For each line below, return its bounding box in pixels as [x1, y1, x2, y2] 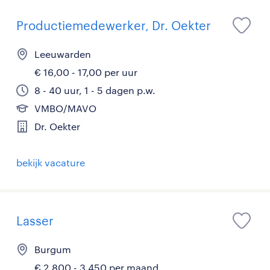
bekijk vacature [16, 157, 85, 168]
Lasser [16, 213, 54, 228]
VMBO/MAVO [34, 102, 96, 114]
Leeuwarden [34, 48, 91, 60]
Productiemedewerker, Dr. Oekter [16, 18, 211, 33]
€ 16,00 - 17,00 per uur [34, 66, 137, 78]
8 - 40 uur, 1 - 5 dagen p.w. [34, 84, 155, 96]
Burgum [34, 243, 71, 255]
